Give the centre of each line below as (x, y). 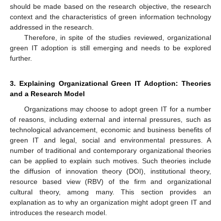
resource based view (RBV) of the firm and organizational (110, 182)
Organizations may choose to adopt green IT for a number (117, 109)
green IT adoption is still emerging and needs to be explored (110, 48)
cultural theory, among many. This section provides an (110, 192)
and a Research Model (47, 94)
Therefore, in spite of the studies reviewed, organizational (117, 38)
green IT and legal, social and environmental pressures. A (110, 140)
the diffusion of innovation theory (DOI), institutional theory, (110, 171)
